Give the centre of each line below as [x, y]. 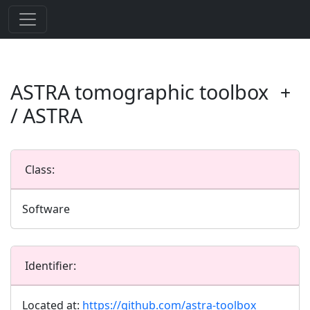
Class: [40, 170]
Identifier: [51, 266]
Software [46, 209]
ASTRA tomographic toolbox [139, 92]
